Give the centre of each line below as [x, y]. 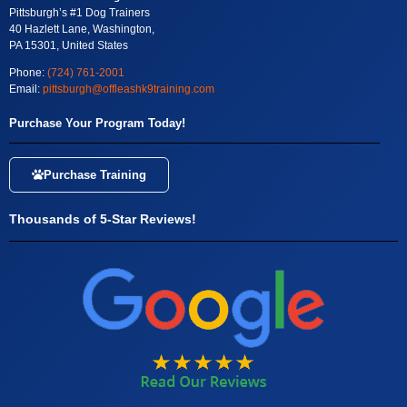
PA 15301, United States [69, 45]
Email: [26, 89]
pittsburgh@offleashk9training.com [129, 89]
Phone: [28, 73]
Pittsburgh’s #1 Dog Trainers [79, 13]
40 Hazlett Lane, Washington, [82, 29]
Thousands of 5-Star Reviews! [103, 219]
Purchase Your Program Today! [97, 123]
